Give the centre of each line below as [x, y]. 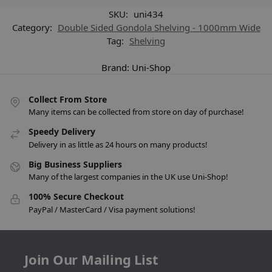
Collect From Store [68, 100]
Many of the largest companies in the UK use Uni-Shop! [128, 177]
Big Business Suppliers [75, 164]
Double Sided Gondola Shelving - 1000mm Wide [159, 28]
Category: [33, 28]
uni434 [148, 14]
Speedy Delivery [62, 132]
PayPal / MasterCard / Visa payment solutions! [112, 209]
